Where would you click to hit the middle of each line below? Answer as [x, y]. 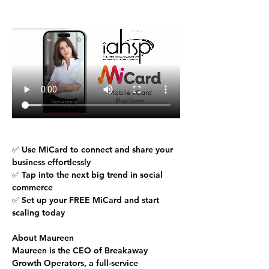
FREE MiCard [95, 200]
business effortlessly [51, 162]
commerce [32, 187]
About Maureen [43, 237]
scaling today [38, 212]
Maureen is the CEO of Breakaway [81, 250]
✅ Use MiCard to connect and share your [94, 149]
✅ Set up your [41, 200]
